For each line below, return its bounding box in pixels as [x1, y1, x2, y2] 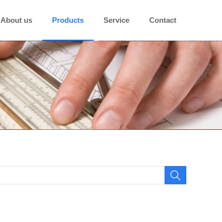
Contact [149, 16, 176, 24]
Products [52, 16, 84, 24]
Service [104, 16, 129, 24]
